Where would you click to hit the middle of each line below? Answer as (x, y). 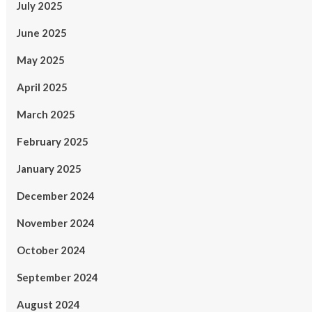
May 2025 (40, 60)
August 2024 (48, 304)
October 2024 (51, 250)
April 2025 (42, 87)
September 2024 (57, 277)
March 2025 (46, 114)
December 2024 (55, 196)
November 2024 (55, 223)
